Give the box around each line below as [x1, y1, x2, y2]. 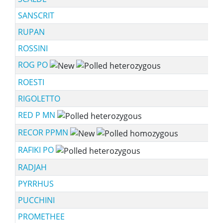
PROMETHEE [17, 211, 65, 222]
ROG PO [17, 59, 50, 70]
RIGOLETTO [17, 93, 60, 104]
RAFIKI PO [17, 144, 56, 155]
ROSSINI [17, 43, 48, 54]
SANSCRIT [17, 10, 54, 21]
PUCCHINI [17, 195, 55, 206]
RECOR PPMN [17, 127, 70, 138]
